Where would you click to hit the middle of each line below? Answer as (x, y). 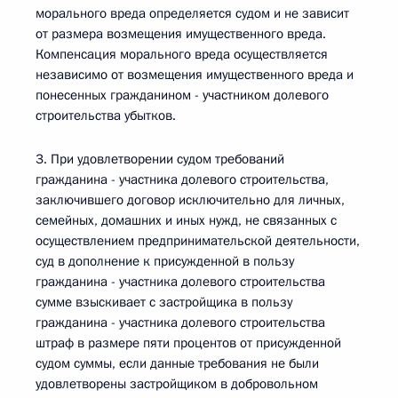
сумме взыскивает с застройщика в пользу (164, 302)
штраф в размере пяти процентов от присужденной (188, 343)
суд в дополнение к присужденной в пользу (165, 261)
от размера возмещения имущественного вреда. (181, 34)
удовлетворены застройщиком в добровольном (177, 384)
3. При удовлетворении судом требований (160, 159)
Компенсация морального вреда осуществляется (182, 54)
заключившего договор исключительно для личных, (190, 200)
